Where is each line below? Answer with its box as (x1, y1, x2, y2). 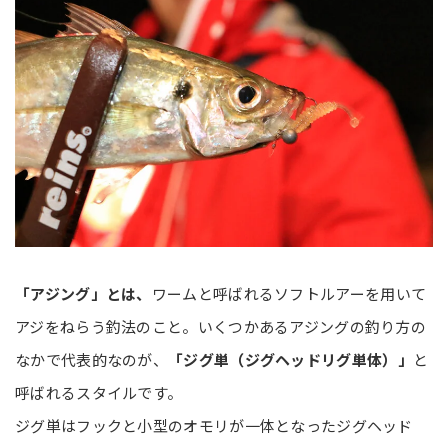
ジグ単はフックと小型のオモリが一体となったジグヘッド (15, 415, 413, 437)
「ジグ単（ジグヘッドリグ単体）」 (168, 349, 413, 371)
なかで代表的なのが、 (15, 349, 168, 371)
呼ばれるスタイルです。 (15, 382, 183, 404)
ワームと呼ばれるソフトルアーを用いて (151, 283, 427, 305)
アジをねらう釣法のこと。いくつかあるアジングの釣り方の (15, 316, 427, 338)
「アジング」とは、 (15, 283, 152, 305)
